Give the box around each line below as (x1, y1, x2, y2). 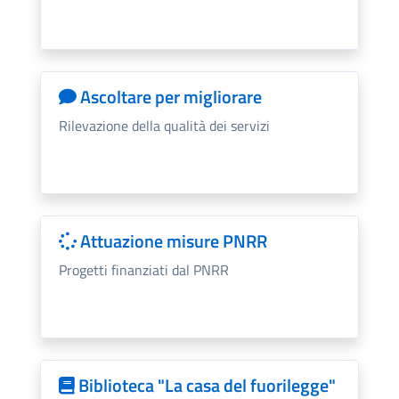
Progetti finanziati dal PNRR (58, 258, 229, 281)
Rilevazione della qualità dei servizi (58, 114, 270, 136)
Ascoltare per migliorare (76, 82, 262, 110)
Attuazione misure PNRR (76, 226, 267, 255)
